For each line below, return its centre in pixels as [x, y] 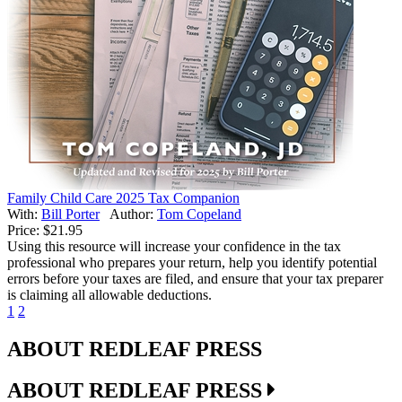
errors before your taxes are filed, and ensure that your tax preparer [195, 278]
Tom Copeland [199, 214]
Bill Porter [70, 214]
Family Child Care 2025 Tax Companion [123, 197]
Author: [133, 214]
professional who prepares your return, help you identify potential [192, 262]
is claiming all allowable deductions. [109, 294]
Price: [23, 230]
